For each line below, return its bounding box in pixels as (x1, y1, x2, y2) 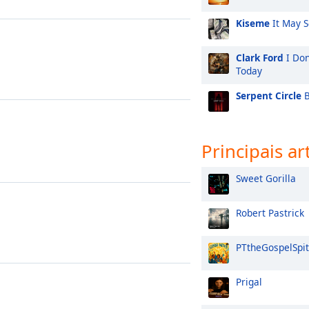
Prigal (236, 275, 262, 288)
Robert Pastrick (236, 206, 304, 219)
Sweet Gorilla (236, 172, 296, 185)
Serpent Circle (236, 89, 301, 102)
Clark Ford (236, 51, 283, 64)
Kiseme (236, 17, 270, 30)
